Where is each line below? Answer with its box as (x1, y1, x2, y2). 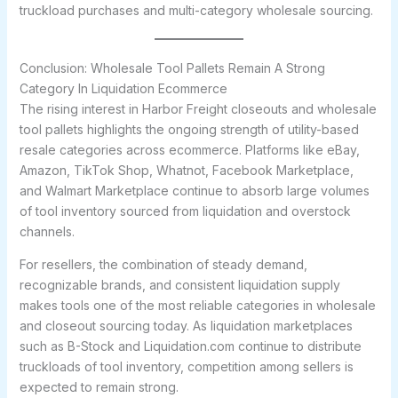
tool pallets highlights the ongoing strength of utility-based (19, 122, 359, 137)
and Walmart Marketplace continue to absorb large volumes (19, 183, 370, 198)
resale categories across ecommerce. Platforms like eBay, (19, 142, 360, 157)
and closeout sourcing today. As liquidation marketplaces (19, 318, 353, 333)
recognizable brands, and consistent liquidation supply (19, 277, 340, 292)
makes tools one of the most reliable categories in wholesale (19, 298, 376, 313)
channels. (19, 224, 75, 239)
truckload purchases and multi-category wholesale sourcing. (19, 3, 373, 18)
